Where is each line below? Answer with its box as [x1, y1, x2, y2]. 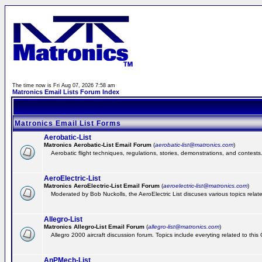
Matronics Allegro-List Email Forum [44, 223, 144, 230]
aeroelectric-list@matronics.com [163, 182, 247, 189]
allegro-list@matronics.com [148, 223, 219, 230]
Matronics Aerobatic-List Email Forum [44, 142, 151, 148]
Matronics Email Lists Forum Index [12, 88, 119, 95]
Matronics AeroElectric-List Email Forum [44, 182, 160, 189]
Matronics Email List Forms [15, 119, 121, 127]
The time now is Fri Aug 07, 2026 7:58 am [12, 82, 115, 88]
